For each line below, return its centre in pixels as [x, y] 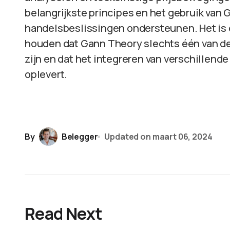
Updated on [128, 136]
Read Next [63, 214]
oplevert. [46, 74]
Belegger [80, 136]
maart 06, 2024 [182, 136]
